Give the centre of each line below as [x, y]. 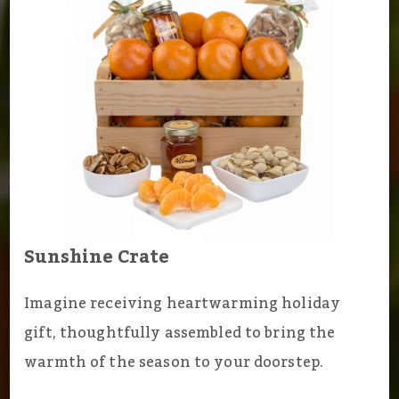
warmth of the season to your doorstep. [174, 363]
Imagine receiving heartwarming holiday [183, 304]
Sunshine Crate [97, 258]
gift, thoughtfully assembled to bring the [180, 334]
